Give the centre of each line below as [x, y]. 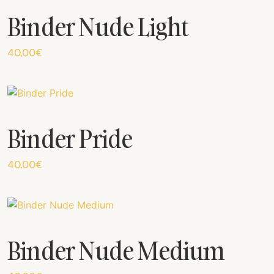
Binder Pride [70, 138]
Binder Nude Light [98, 27]
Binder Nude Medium [116, 250]
